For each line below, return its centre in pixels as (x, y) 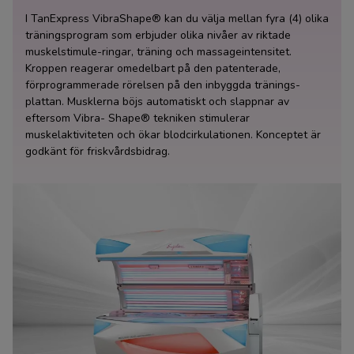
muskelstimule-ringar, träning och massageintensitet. (158, 51)
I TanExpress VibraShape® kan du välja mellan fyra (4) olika (177, 18)
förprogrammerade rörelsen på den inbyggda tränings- (163, 85)
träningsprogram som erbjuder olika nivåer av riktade (158, 35)
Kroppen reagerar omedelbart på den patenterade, (153, 68)
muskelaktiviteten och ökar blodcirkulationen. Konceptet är (173, 134)
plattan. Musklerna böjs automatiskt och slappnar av (157, 101)
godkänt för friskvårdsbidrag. (98, 151)
